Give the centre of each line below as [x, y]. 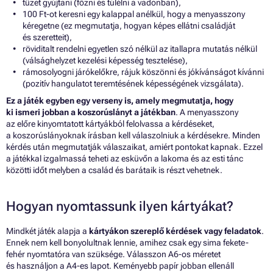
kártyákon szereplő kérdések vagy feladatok [175, 231]
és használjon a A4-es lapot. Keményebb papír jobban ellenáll [120, 266]
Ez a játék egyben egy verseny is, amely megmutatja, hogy [120, 101]
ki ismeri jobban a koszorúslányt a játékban [91, 112]
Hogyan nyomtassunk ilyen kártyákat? [120, 207]
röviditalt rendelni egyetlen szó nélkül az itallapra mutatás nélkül [140, 49]
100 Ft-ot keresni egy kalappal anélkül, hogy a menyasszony [134, 14]
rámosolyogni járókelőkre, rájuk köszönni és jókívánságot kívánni [143, 72]
